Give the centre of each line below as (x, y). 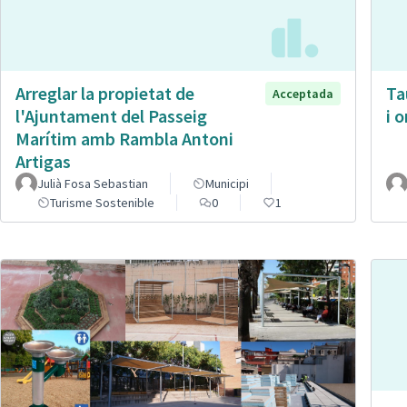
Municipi (227, 184)
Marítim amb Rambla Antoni (124, 139)
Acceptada (303, 94)
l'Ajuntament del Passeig (111, 116)
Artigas (43, 162)
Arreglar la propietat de (105, 94)
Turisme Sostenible (102, 203)
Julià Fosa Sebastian (93, 184)
